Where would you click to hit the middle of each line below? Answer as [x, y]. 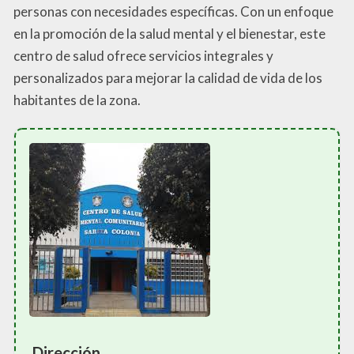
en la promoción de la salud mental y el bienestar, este [169, 34]
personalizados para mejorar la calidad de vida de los [168, 78]
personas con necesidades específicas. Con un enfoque [173, 12]
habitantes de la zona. [77, 100]
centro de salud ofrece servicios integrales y [143, 56]
